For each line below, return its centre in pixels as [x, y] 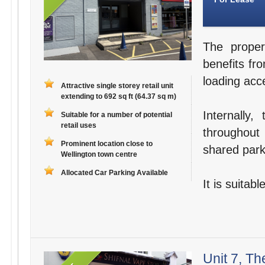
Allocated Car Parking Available [114, 173]
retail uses [78, 126]
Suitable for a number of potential [116, 115]
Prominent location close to [106, 144]
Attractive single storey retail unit [117, 86]
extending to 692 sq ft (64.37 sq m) [118, 97]
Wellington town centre [99, 155]
